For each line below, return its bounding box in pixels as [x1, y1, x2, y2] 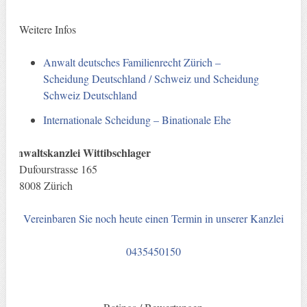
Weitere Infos [19, 21, 76, 36]
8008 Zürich [19, 177, 73, 193]
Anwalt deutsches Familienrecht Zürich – [43, 54, 221, 69]
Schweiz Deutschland [43, 87, 138, 102]
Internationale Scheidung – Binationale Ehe [43, 112, 232, 127]
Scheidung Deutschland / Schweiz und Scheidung [43, 71, 260, 86]
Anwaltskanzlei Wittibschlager [8, 144, 151, 160]
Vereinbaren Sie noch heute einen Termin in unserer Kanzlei [23, 210, 284, 225]
